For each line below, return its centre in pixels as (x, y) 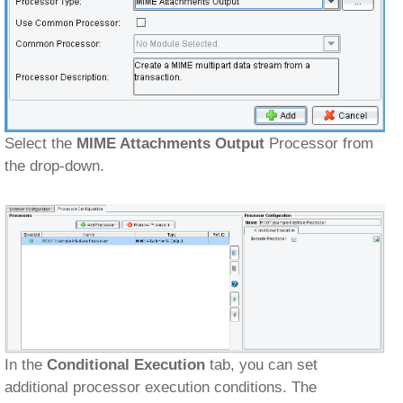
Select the (40, 143)
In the (26, 365)
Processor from (319, 143)
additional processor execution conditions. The (161, 387)
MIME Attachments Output (170, 143)
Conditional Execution (126, 365)
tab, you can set (261, 365)
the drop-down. (54, 166)
